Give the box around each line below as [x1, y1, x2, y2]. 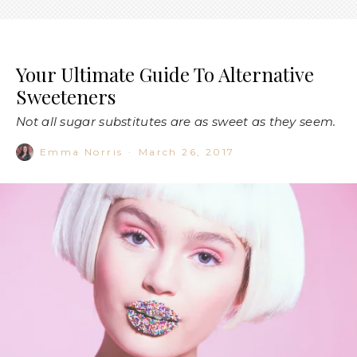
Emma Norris [40, 146, 124, 159]
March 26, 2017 [138, 146, 235, 159]
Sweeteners [16, 84, 116, 110]
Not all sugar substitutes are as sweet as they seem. [16, 114, 336, 130]
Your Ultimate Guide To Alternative [16, 61, 314, 88]
